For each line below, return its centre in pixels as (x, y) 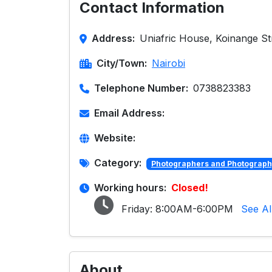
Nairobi (168, 63)
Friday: (137, 209)
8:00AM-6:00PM (194, 209)
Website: (115, 138)
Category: (118, 163)
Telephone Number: (141, 88)
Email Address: (129, 113)
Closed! (190, 188)
